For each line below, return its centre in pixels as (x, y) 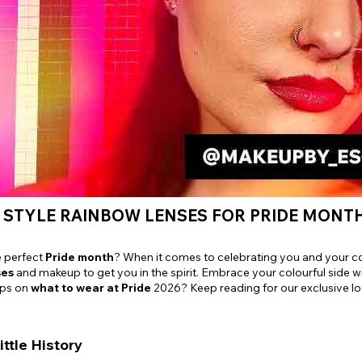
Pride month (80, 257)
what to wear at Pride (91, 288)
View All (162, 44)
